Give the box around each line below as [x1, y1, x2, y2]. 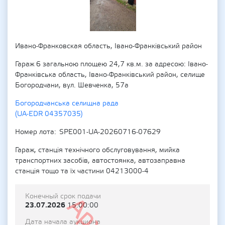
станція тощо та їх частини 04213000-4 [15, 167, 149, 176]
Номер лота [15, 128, 54, 137]
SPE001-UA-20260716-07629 [59, 128, 161, 137]
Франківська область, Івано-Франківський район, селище [15, 70, 205, 79]
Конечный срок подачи [25, 192, 101, 201]
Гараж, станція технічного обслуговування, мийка [15, 146, 180, 155]
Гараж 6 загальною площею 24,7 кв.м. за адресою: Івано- [15, 60, 208, 69]
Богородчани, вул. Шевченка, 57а [15, 81, 129, 90]
